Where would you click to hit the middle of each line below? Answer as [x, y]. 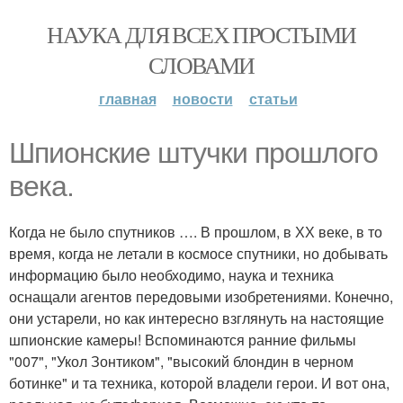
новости [202, 99]
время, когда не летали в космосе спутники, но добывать [198, 253]
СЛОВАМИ [201, 65]
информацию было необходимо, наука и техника [171, 275]
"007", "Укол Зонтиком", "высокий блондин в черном [181, 361]
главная [127, 99]
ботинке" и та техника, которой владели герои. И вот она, [199, 383]
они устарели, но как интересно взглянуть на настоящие [197, 318]
